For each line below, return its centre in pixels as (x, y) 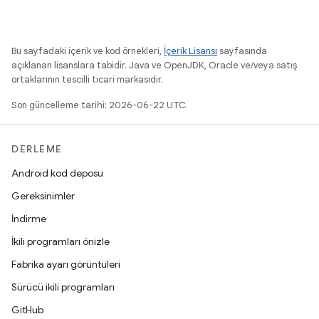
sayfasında (242, 51)
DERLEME (37, 149)
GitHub (27, 310)
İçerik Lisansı (190, 51)
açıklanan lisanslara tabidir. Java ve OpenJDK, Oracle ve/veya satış (154, 65)
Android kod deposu (57, 173)
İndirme (29, 219)
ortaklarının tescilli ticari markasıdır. (87, 79)
